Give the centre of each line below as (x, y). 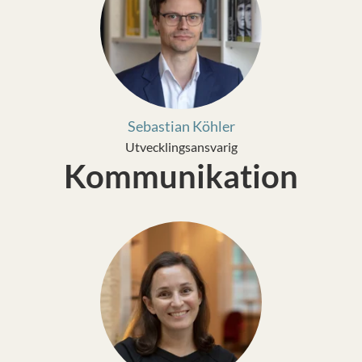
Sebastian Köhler (181, 126)
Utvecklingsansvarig (181, 147)
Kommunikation (181, 176)
